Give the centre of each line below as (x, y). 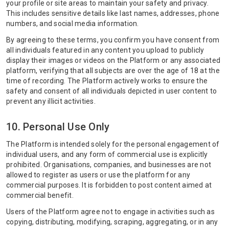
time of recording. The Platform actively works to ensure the (107, 81)
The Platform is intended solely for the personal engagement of (113, 144)
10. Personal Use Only (58, 127)
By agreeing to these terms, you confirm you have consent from (113, 40)
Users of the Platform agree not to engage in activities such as (110, 212)
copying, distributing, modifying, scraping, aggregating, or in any (112, 222)
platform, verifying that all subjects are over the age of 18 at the (113, 71)
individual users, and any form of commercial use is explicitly (107, 154)
